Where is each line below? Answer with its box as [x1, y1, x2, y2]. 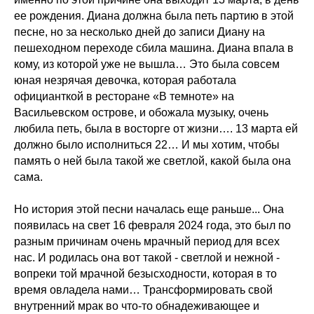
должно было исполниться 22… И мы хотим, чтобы [14, 139, 280, 151]
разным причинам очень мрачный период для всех [14, 235, 280, 247]
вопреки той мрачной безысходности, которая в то [14, 268, 277, 280]
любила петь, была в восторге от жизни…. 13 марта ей [14, 123, 298, 135]
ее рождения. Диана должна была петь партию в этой [14, 10, 294, 22]
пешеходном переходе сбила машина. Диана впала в [14, 42, 294, 54]
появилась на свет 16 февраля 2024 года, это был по [14, 219, 291, 231]
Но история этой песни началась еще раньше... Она [14, 203, 284, 215]
